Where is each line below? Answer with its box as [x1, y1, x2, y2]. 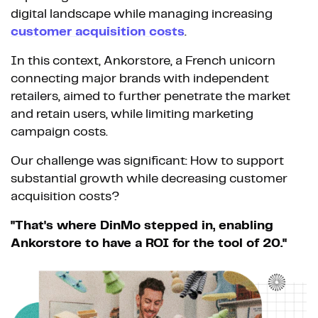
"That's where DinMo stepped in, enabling [11, 219, 273, 232]
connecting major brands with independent [11, 72, 269, 85]
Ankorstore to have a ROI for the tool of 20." [11, 236, 287, 250]
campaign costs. [11, 125, 108, 138]
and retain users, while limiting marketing [11, 107, 253, 121]
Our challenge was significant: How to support [11, 154, 284, 168]
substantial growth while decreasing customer [11, 172, 287, 185]
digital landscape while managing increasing [11, 7, 273, 21]
